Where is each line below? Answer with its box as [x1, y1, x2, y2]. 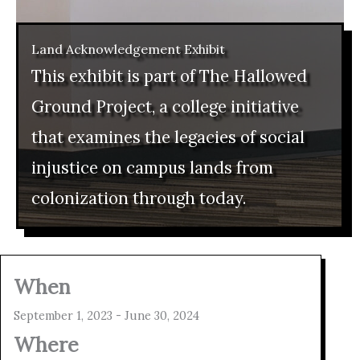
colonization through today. [31, 186, 246, 209]
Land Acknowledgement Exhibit [31, 40, 225, 57]
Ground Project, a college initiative [31, 95, 299, 117]
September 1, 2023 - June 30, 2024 [14, 308, 199, 323]
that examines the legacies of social [31, 125, 305, 148]
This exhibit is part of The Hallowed [31, 64, 307, 87]
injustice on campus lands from [31, 156, 273, 178]
